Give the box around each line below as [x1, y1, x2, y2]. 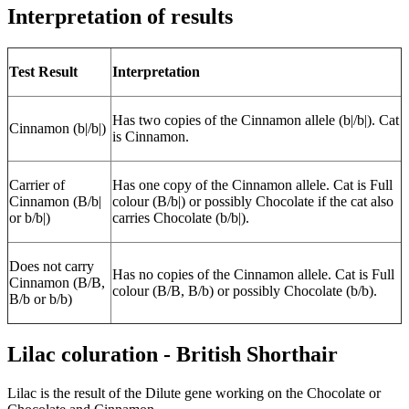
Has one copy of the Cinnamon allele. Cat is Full [112, 176, 393, 193]
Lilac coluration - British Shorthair [7, 341, 338, 366]
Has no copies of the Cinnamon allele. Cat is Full [112, 266, 394, 282]
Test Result [9, 63, 78, 79]
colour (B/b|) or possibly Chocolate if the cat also [112, 193, 393, 209]
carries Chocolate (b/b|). [112, 209, 249, 225]
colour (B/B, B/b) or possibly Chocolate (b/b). [112, 282, 377, 299]
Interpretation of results [7, 4, 233, 28]
